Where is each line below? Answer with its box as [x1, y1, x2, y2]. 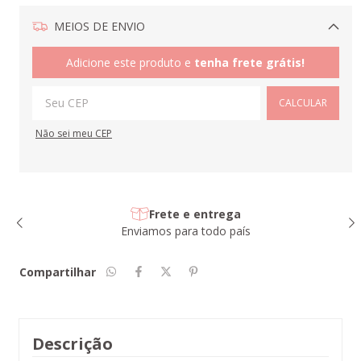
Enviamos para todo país [121, 222, 251, 239]
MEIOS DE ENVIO [50, 19, 145, 34]
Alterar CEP [268, 47, 319, 61]
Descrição [32, 332, 113, 355]
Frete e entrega [148, 205, 241, 222]
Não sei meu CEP [35, 127, 112, 141]
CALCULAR [278, 96, 327, 110]
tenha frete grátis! [194, 55, 305, 71]
